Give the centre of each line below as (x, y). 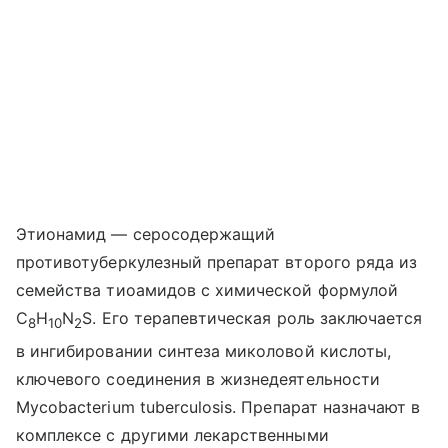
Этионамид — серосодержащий (146, 233)
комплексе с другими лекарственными (172, 434)
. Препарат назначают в (326, 406)
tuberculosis (186, 406)
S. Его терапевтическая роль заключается (252, 317)
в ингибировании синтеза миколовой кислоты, (204, 350)
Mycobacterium (75, 406)
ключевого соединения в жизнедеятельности (198, 378)
